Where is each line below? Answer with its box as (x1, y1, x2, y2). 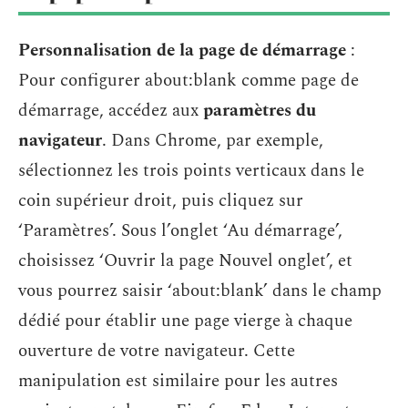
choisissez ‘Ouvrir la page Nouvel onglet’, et (18, 248, 352, 275)
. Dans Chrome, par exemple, (102, 127, 323, 155)
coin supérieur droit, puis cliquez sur (18, 188, 303, 215)
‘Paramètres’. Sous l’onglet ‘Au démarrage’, (18, 218, 342, 245)
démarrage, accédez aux (18, 97, 203, 125)
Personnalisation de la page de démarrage (18, 37, 346, 65)
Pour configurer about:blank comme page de (18, 67, 359, 95)
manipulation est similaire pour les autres (18, 368, 338, 395)
